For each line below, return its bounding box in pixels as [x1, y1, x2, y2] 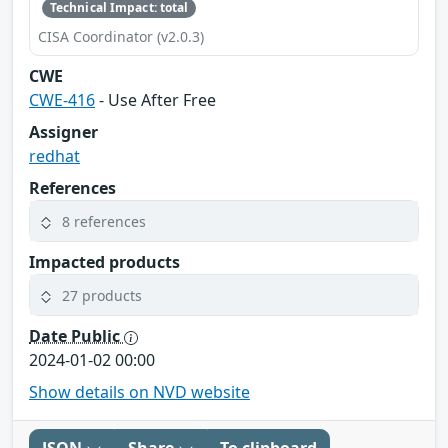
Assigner [29, 121, 98, 144]
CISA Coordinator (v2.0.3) [38, 27, 204, 47]
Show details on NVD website [29, 381, 250, 404]
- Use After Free [95, 89, 216, 112]
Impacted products [29, 251, 180, 274]
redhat [29, 145, 80, 168]
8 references [62, 211, 146, 231]
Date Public [29, 325, 124, 348]
